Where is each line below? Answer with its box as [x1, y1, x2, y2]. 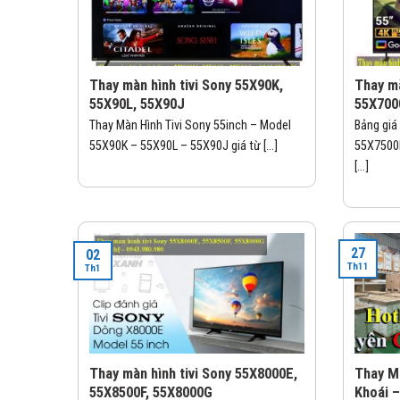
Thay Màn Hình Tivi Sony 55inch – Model [89, 118, 291, 134]
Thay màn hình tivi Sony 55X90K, [89, 77, 283, 95]
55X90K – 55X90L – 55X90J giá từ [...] [89, 138, 278, 154]
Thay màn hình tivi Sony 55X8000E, [89, 364, 297, 382]
